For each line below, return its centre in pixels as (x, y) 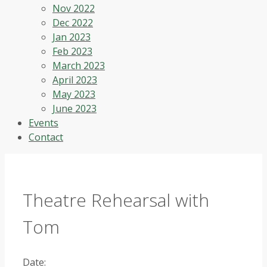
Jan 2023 (72, 37)
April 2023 (75, 80)
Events (44, 123)
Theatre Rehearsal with (116, 200)
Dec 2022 (73, 23)
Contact (46, 137)
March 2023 (79, 66)
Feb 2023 (72, 51)
